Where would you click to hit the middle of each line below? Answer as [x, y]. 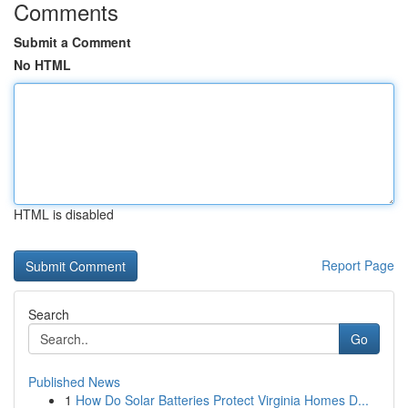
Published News [74, 382]
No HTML [42, 65]
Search [49, 314]
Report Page [358, 265]
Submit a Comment [72, 42]
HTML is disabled [64, 214]
